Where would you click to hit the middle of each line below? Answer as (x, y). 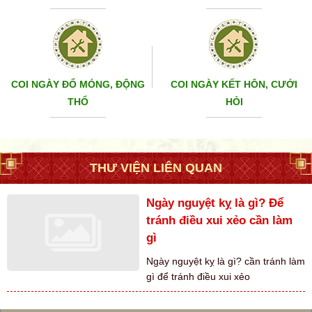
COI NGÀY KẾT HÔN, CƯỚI (234, 84)
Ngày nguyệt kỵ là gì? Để (215, 203)
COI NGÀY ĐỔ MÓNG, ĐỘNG (78, 84)
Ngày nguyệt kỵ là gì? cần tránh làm (226, 261)
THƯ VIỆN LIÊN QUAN (156, 167)
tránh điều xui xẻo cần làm (219, 220)
